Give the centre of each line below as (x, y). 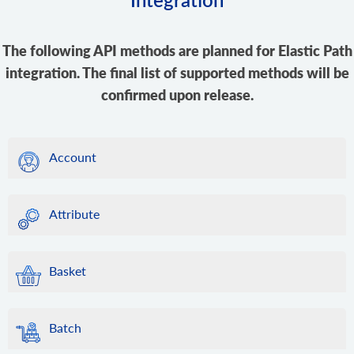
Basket (68, 270)
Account (73, 156)
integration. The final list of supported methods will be (177, 72)
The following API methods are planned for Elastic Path (177, 50)
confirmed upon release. (177, 94)
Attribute (74, 213)
